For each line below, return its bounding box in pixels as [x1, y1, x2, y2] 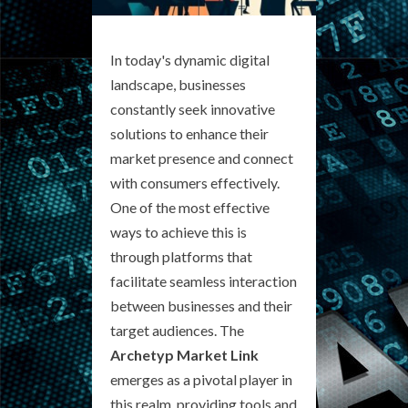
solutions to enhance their [110, 124, 269, 142]
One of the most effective [110, 198, 270, 216]
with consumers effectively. [110, 173, 280, 191]
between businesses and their [110, 296, 292, 314]
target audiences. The [110, 321, 244, 339]
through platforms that [110, 247, 252, 265]
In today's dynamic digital [110, 50, 270, 68]
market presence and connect [110, 148, 293, 167]
